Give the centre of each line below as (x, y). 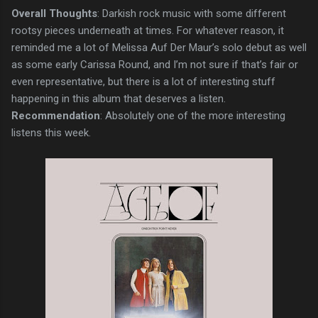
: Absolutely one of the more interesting (193, 115)
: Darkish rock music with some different (192, 13)
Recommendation (56, 115)
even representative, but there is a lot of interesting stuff (143, 81)
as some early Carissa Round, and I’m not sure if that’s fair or (155, 64)
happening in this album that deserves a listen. (119, 98)
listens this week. (51, 132)
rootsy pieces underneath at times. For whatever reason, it (148, 30)
